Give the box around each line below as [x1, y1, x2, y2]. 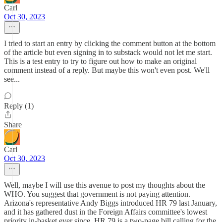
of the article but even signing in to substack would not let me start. [4, 48, 212, 56]
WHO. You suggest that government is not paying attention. [4, 190, 190, 198]
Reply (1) [4, 102, 34, 110]
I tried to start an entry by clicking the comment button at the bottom [4, 39, 216, 48]
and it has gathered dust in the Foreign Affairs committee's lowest [4, 208, 207, 216]
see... [4, 75, 20, 83]
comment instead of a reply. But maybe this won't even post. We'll [4, 66, 210, 74]
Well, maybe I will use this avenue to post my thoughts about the [4, 181, 205, 189]
